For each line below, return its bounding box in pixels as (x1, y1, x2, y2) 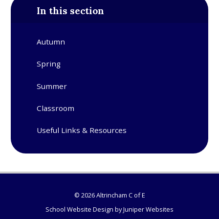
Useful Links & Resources (37, 125, 127, 135)
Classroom (37, 103, 75, 113)
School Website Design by (45, 204, 123, 214)
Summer (37, 81, 67, 91)
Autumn (37, 37, 66, 47)
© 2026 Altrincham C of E (74, 191, 145, 200)
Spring (37, 59, 61, 69)
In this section (37, 4, 105, 17)
